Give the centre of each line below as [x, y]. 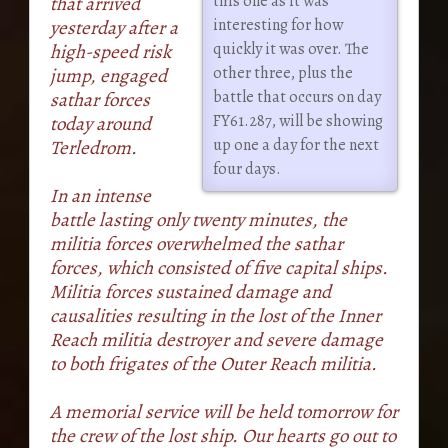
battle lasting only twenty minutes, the [198, 220]
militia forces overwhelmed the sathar [196, 244]
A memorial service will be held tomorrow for [223, 412]
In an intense [100, 196]
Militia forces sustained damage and [190, 292]
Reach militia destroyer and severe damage [216, 340]
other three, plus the [283, 73]
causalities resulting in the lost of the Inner [215, 316]
